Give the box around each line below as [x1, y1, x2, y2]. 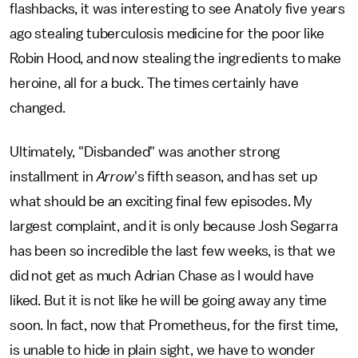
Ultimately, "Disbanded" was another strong [10, 145, 280, 160]
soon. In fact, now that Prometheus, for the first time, [10, 318, 339, 333]
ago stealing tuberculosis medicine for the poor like [10, 26, 324, 42]
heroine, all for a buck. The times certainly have [10, 76, 300, 91]
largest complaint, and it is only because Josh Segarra [10, 219, 338, 234]
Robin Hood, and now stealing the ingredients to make [10, 51, 341, 66]
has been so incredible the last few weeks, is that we [10, 244, 336, 259]
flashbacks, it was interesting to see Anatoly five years [10, 2, 346, 17]
